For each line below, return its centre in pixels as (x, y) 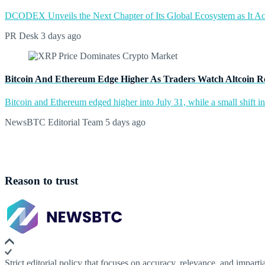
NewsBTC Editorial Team (54, 122)
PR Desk (22, 35)
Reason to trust (41, 180)
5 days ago (124, 122)
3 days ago (60, 35)
